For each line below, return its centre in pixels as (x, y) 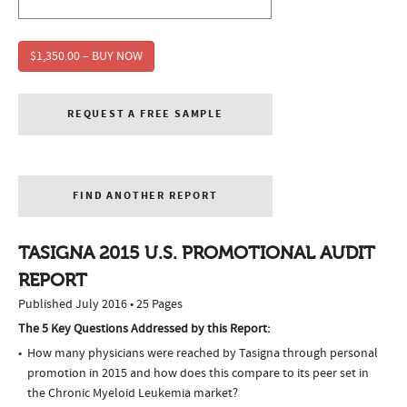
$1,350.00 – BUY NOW (86, 57)
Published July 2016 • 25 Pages (100, 305)
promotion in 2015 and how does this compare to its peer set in (198, 374)
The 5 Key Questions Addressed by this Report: (144, 329)
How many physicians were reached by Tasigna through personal (203, 354)
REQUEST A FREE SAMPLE (145, 114)
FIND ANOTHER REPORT (145, 196)
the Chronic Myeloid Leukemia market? (133, 394)
